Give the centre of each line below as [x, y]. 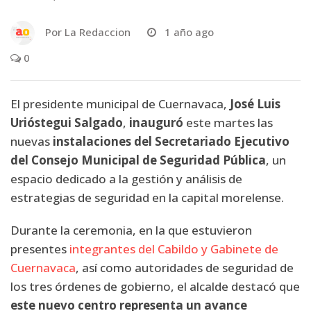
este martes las [228, 122]
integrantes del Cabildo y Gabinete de [174, 249]
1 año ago [189, 32]
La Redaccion [98, 32]
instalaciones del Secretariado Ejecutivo [171, 141]
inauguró [156, 122]
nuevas [32, 141]
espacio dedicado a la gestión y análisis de [126, 178]
